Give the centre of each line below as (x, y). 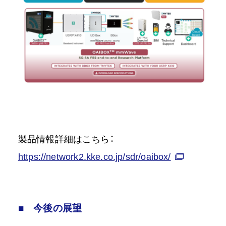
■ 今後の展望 (50, 208)
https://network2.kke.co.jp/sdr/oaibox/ (94, 157)
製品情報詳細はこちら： (66, 139)
